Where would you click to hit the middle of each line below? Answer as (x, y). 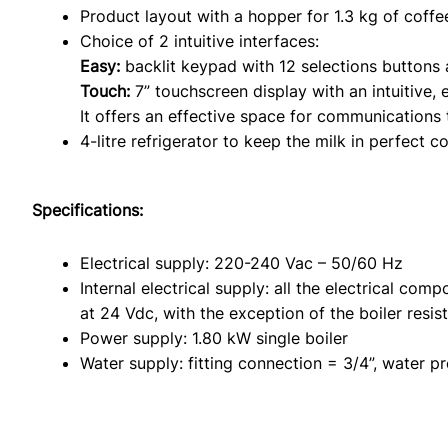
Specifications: (87, 210)
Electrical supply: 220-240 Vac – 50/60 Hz (241, 263)
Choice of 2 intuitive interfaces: (199, 41)
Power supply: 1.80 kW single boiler (214, 338)
